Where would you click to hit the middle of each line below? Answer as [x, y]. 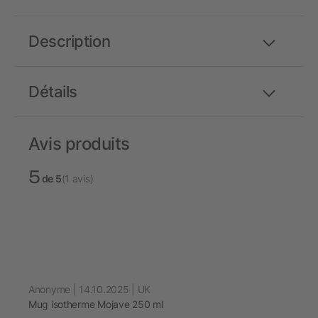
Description [70, 42]
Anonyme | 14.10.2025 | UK [89, 290]
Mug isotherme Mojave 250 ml [96, 305]
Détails [53, 92]
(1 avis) [77, 179]
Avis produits [79, 144]
